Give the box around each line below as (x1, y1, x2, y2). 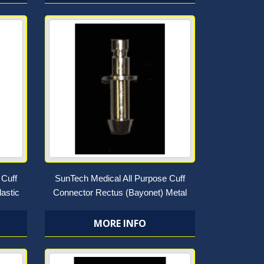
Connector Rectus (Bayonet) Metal (52, 187, 187, 197)
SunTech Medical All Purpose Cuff (54, 173, 185, 183)
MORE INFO (93, 217, 146, 230)
